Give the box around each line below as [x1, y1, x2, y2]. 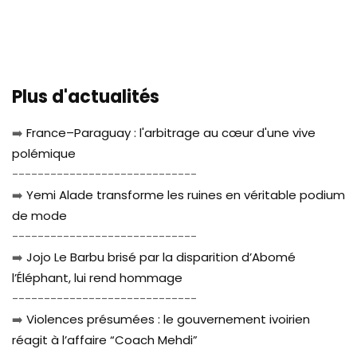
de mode [12, 206, 67, 224]
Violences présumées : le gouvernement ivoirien [23, 310, 310, 328]
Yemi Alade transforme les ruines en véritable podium [23, 186, 345, 203]
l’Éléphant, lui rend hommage [12, 269, 182, 286]
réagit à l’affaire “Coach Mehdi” [12, 331, 198, 348]
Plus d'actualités [12, 84, 159, 109]
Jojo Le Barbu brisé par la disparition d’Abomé [23, 248, 296, 265]
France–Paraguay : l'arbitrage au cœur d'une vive [23, 124, 316, 141]
